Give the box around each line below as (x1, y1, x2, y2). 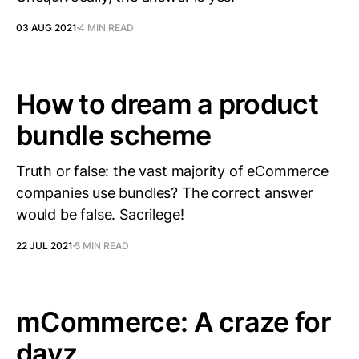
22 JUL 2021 (16, 240, 73, 252)
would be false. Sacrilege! (16, 206, 184, 223)
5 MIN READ (75, 240, 129, 252)
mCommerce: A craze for (16, 305, 331, 338)
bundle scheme (16, 119, 212, 151)
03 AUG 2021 (16, 22, 77, 34)
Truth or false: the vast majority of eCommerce (16, 163, 329, 179)
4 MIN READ (79, 22, 134, 34)
